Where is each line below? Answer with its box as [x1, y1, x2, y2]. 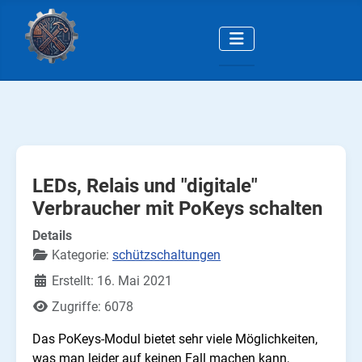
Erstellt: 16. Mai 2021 [52, 273, 172, 289]
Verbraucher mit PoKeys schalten [32, 197, 322, 221]
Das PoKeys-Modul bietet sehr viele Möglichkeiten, [32, 331, 318, 347]
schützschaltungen [112, 247, 221, 263]
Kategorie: [48, 247, 112, 263]
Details [32, 228, 72, 244]
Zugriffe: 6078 [52, 299, 133, 315]
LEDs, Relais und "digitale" [32, 175, 258, 198]
